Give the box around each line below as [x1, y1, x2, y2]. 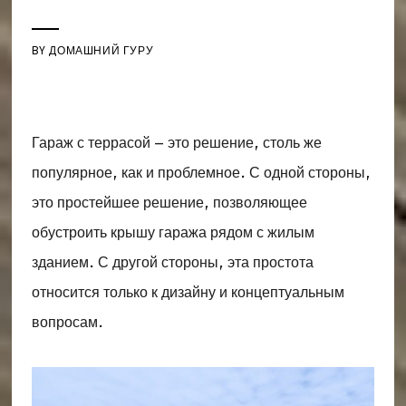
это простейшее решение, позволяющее [31, 191, 307, 213]
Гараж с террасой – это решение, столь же [31, 131, 322, 153]
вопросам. [31, 311, 103, 333]
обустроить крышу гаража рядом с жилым [31, 221, 314, 243]
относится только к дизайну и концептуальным [31, 281, 344, 303]
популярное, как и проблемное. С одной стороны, [31, 161, 371, 183]
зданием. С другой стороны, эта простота [31, 251, 314, 273]
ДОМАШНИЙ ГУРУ [49, 42, 154, 58]
